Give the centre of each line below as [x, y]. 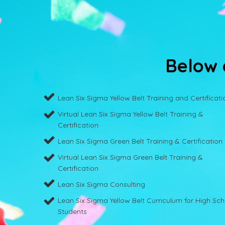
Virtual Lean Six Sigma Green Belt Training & [131, 157]
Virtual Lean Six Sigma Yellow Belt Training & [131, 114]
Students [73, 211]
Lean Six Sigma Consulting [102, 184]
